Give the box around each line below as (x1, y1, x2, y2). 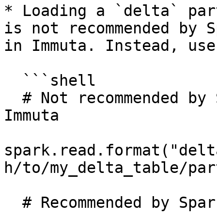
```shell (4, 72, 22, 89)
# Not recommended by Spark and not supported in (4, 89, 22, 107)
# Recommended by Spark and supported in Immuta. (4, 194, 22, 211)
